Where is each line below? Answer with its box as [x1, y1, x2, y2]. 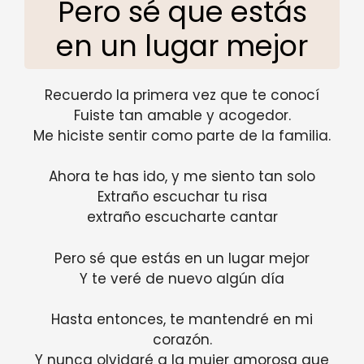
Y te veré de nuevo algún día [80, 268, 284, 288]
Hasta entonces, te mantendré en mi [51, 310, 313, 330]
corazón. [152, 330, 212, 350]
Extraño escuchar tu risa [97, 187, 267, 207]
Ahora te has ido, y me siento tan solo [49, 167, 315, 187]
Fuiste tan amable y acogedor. [73, 105, 291, 125]
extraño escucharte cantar [86, 207, 278, 227]
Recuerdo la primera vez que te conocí [45, 84, 319, 105]
